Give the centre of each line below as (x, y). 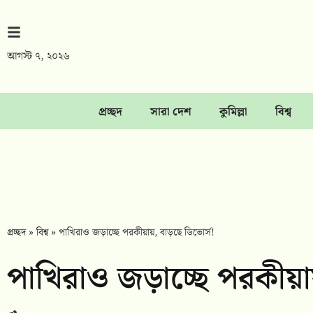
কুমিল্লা (233, 112)
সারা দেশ (170, 112)
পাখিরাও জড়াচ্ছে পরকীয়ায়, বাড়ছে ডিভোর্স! (137, 233)
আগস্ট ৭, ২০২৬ (38, 57)
